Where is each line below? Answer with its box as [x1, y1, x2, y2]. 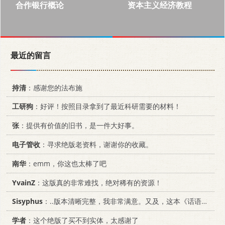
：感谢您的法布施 [26, 82, 82, 92]
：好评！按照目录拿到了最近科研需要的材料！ [33, 101, 181, 111]
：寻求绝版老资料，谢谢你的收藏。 [40, 140, 153, 150]
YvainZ [12, 177, 35, 187]
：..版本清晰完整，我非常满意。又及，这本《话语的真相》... [43, 196, 201, 206]
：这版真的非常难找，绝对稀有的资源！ [35, 177, 162, 187]
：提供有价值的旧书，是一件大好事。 [19, 121, 139, 131]
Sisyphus [12, 196, 43, 206]
